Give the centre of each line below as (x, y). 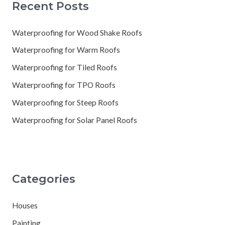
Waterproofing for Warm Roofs (66, 50)
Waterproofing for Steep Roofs (65, 103)
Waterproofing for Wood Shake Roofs (77, 32)
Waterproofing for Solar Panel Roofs (74, 120)
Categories (43, 179)
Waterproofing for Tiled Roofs (64, 68)
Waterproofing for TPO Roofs (64, 85)
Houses (25, 206)
